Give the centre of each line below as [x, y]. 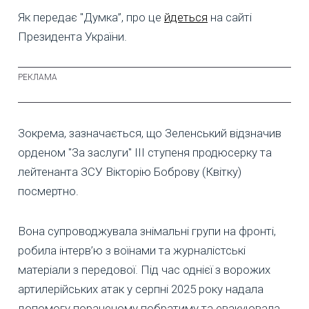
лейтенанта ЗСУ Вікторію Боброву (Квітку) [130, 172]
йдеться [186, 18]
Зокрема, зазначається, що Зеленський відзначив [150, 133]
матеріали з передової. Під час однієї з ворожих [144, 270]
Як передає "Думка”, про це [91, 18]
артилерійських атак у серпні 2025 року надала [141, 289]
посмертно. [48, 191]
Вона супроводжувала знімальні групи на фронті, [147, 231]
